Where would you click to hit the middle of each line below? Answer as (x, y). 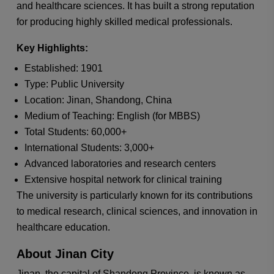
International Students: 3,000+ (90, 147)
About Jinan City (65, 254)
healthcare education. (63, 227)
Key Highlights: (52, 48)
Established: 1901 (64, 68)
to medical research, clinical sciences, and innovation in (137, 211)
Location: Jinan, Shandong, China (98, 100)
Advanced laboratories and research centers (120, 163)
